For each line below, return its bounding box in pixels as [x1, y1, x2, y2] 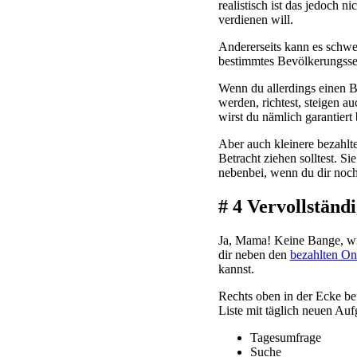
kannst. [218, 261, 254, 276]
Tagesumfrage [249, 330, 321, 344]
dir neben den [218, 247, 290, 261]
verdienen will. [218, 13, 293, 27]
